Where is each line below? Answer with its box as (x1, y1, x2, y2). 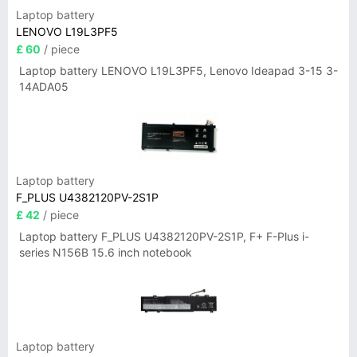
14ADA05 (19, 80, 69, 93)
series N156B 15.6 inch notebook (19, 245, 192, 259)
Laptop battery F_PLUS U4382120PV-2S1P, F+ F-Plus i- (19, 229, 309, 243)
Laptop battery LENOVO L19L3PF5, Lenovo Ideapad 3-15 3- (19, 64, 338, 77)
